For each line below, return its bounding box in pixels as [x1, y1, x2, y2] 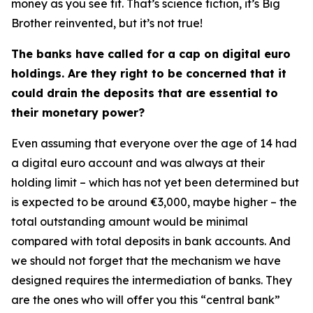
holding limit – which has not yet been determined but [11, 175, 299, 189]
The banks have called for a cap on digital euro [11, 47, 291, 61]
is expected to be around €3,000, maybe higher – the [11, 195, 297, 209]
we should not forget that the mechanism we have [11, 254, 281, 268]
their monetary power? [11, 105, 145, 119]
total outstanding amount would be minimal [11, 214, 248, 228]
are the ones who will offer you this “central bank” [11, 293, 280, 307]
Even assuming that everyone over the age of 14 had [11, 136, 297, 150]
